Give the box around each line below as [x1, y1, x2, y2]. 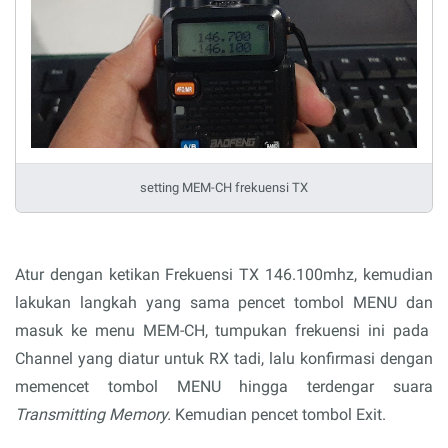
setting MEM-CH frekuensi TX [140, 180, 308, 195]
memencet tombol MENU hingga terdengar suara [15, 377, 433, 396]
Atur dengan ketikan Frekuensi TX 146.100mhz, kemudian [15, 265, 433, 284]
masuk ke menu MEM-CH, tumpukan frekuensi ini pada [15, 321, 433, 340]
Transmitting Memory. [15, 405, 175, 424]
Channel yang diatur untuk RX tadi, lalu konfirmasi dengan [15, 349, 433, 368]
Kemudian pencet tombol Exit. [175, 405, 386, 424]
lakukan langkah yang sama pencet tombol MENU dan [15, 293, 433, 312]
